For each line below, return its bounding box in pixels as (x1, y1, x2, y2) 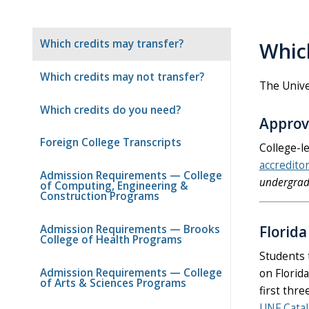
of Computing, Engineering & (40, 179, 188, 194)
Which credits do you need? (40, 102, 181, 117)
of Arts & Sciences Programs (40, 275, 186, 290)
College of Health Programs (40, 232, 182, 247)
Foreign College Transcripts (40, 135, 181, 150)
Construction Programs (40, 189, 159, 204)
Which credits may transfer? (40, 37, 183, 52)
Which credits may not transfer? (40, 69, 204, 84)
